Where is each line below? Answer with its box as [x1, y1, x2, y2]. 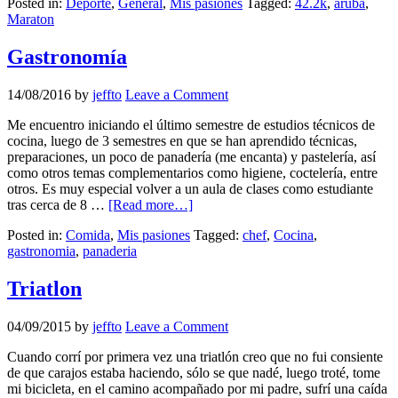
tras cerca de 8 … [7, 197, 108, 213]
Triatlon [7, 277, 82, 301]
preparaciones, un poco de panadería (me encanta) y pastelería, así [7, 149, 376, 165]
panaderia [83, 243, 137, 259]
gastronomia [7, 243, 76, 259]
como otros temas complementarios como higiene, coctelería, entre [7, 165, 378, 181]
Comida [66, 227, 110, 243]
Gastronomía [7, 45, 127, 69]
